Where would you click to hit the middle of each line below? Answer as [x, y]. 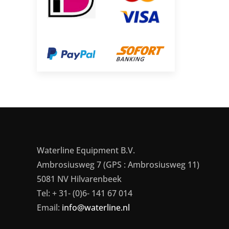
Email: [49, 208]
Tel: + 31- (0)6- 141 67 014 [85, 193]
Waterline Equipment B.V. [86, 150]
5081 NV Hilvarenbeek [79, 179]
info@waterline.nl [96, 208]
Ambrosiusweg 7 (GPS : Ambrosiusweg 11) [118, 165]
